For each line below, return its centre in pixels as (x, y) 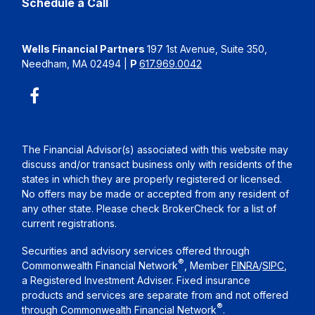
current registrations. (70, 223)
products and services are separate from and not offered (155, 295)
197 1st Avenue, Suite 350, (207, 49)
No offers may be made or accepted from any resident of (156, 193)
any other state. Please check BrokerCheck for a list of (149, 208)
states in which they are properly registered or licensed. (152, 179)
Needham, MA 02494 (72, 63)
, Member (208, 265)
